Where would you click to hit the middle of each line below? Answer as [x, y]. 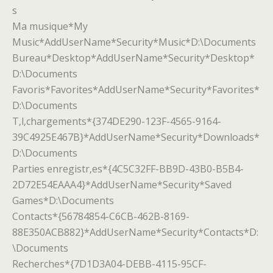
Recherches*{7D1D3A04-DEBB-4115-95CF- [109, 264]
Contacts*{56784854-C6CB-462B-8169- [101, 216]
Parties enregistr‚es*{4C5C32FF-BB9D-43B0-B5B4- [128, 168]
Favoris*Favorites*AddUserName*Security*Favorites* [136, 89]
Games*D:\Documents [63, 200]
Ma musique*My [50, 26]
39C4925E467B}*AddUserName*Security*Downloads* [136, 137]
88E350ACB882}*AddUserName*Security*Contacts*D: [135, 232]
